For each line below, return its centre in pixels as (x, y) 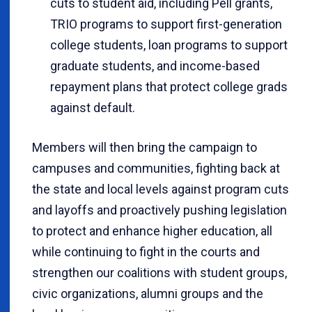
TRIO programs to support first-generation (166, 24)
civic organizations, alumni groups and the (148, 293)
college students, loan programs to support (169, 45)
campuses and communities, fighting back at (156, 168)
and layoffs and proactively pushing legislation (159, 210)
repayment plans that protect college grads (169, 86)
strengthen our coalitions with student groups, (159, 272)
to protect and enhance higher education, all (152, 231)
